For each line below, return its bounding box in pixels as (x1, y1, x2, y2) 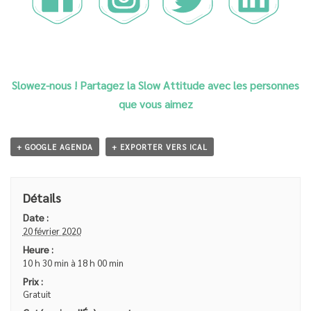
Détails (22, 189, 61, 205)
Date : (22, 210, 49, 224)
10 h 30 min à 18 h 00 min (22, 256, 124, 269)
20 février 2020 (22, 224, 81, 237)
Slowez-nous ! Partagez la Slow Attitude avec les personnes (12, 78, 299, 93)
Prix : (22, 274, 43, 287)
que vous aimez (118, 96, 193, 112)
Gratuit (22, 288, 51, 301)
